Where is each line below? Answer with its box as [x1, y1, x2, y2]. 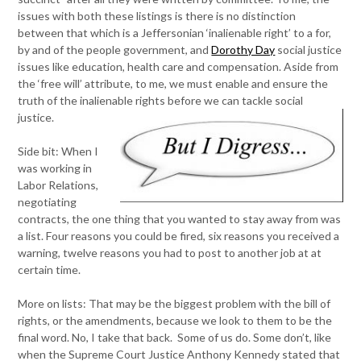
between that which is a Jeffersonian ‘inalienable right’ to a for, [18, 26, 332, 39]
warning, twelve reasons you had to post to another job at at [18, 246, 322, 259]
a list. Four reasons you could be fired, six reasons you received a [18, 229, 340, 243]
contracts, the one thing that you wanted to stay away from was [18, 212, 342, 226]
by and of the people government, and [18, 43, 212, 56]
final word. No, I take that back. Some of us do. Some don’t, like [18, 330, 332, 344]
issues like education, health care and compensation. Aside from [18, 60, 339, 73]
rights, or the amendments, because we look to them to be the [18, 313, 333, 327]
